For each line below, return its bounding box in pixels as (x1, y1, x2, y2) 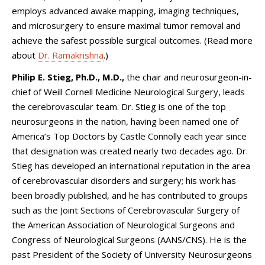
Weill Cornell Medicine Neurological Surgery (44, 86, 218, 98)
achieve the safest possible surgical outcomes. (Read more (12, 34, 253, 46)
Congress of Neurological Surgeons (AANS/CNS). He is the (12, 234, 247, 245)
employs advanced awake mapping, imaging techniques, (12, 4, 239, 17)
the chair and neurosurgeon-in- (124, 71, 252, 83)
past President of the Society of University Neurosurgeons (12, 248, 252, 260)
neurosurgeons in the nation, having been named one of (12, 115, 238, 127)
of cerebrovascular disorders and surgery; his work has (12, 174, 236, 186)
